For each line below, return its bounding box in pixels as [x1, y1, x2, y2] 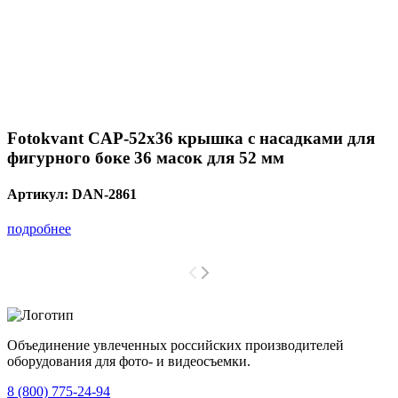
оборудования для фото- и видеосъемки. [7, 354, 251, 370]
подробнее [7, 221, 71, 237]
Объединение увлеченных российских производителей [7, 338, 344, 354]
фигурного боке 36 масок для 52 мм [7, 147, 284, 167]
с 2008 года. [251, 354, 322, 370]
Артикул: [7, 186, 72, 202]
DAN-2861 [72, 186, 137, 202]
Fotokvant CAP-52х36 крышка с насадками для [7, 128, 375, 147]
